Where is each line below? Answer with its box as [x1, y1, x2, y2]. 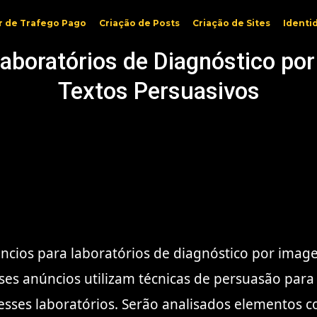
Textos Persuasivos [57, 77, 260, 105]
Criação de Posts [99, 18, 180, 28]
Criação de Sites [192, 18, 270, 28]
